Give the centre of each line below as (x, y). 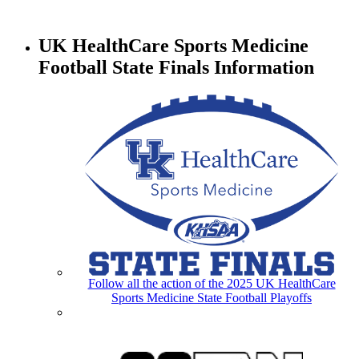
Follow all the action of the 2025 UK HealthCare (212, 283)
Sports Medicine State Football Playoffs (212, 297)
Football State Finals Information (176, 67)
